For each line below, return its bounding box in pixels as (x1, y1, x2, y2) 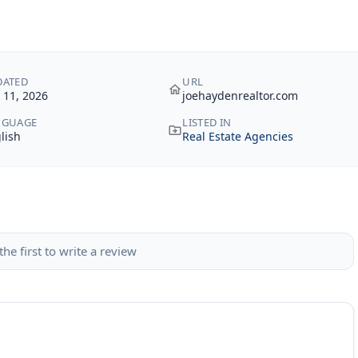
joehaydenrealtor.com (182, 88, 299, 103)
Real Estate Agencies (182, 129, 294, 144)
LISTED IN (182, 115, 232, 129)
